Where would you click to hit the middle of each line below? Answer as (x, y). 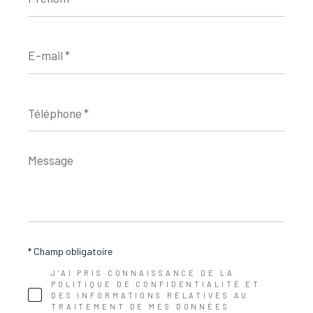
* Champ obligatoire (70, 252)
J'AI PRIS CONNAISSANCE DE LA (143, 273)
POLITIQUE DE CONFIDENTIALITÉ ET (156, 284)
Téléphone (51, 100)
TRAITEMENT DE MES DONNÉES (140, 307)
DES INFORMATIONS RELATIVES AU (150, 296)
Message (48, 157)
